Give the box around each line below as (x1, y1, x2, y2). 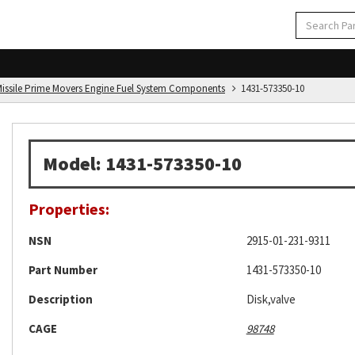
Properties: (29, 199, 109, 219)
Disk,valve (246, 292, 296, 307)
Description (29, 292, 93, 307)
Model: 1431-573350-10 (43, 151, 242, 176)
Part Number (29, 262, 97, 277)
